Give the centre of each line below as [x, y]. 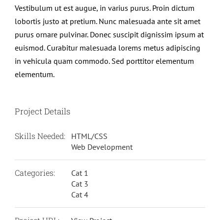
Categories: [35, 172]
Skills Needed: [40, 136]
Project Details [42, 111]
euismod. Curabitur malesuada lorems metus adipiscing [108, 47]
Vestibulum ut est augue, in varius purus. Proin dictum [105, 8]
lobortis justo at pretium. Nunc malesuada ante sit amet [108, 21]
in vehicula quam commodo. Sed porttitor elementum [104, 61]
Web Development [102, 147]
